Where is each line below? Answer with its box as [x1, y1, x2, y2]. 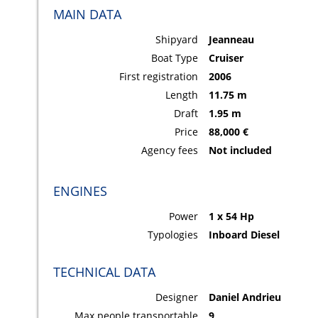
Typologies [148, 228, 199, 242]
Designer [155, 290, 199, 305]
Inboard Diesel [209, 228, 280, 242]
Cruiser [209, 51, 244, 65]
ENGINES [53, 182, 107, 200]
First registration [119, 70, 199, 84]
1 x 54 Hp [209, 209, 255, 224]
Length [165, 88, 199, 102]
